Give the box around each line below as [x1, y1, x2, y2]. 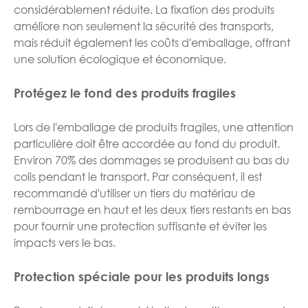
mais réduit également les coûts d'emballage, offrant [14, 34, 290, 49]
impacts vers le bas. [14, 234, 115, 250]
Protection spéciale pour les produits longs [14, 268, 269, 284]
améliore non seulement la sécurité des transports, [14, 18, 274, 33]
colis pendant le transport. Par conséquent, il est [14, 168, 262, 184]
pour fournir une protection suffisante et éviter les [14, 218, 267, 233]
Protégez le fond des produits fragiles [14, 85, 236, 100]
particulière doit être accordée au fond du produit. [14, 135, 280, 151]
